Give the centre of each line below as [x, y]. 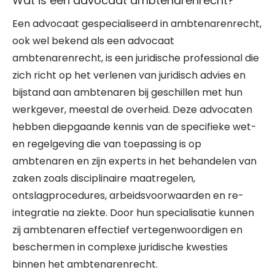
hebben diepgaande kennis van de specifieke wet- [134, 127]
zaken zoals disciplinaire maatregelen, [104, 178]
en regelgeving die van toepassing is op [107, 144]
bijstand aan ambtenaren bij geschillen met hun [127, 92]
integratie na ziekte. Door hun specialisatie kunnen [133, 213]
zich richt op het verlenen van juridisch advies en [129, 75]
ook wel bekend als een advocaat [93, 41]
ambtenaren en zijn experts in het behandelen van [134, 161]
